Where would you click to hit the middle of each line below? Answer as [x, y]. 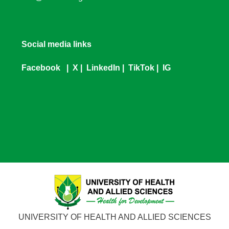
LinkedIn [103, 68]
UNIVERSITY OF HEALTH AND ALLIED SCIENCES [114, 217]
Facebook [43, 68]
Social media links [56, 44]
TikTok [141, 68]
